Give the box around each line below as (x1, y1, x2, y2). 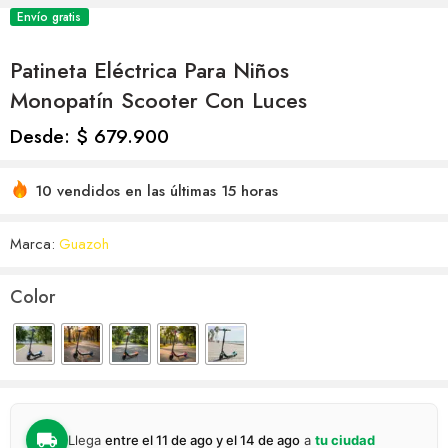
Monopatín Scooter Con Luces (10, 85, 307, 116)
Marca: (10, 233, 55, 254)
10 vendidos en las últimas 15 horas (35, 180, 278, 202)
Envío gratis (17, 8, 82, 26)
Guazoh (59, 233, 109, 254)
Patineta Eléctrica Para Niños (10, 55, 289, 86)
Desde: (10, 123, 76, 150)
